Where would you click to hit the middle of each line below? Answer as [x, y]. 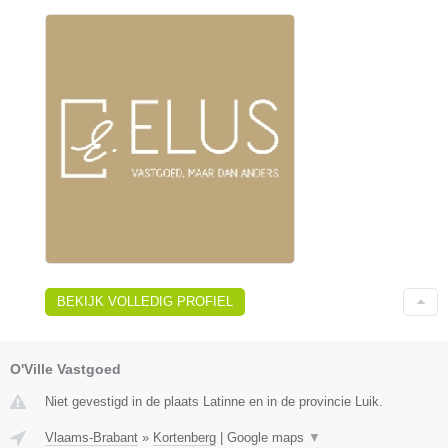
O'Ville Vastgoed [65, 369]
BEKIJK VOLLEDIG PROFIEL [145, 301]
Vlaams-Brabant [91, 437]
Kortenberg [184, 437]
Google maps [267, 437]
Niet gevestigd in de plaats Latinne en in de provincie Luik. [214, 401]
